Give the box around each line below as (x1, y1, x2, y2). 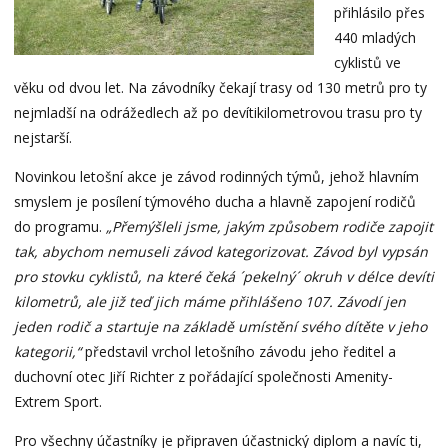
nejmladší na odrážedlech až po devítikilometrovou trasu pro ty (13, 102, 422, 122)
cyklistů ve (333, 52, 401, 72)
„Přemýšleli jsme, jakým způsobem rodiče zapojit (101, 216, 433, 236)
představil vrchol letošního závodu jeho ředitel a (80, 341, 396, 361)
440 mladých (333, 27, 416, 47)
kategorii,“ (13, 341, 81, 361)
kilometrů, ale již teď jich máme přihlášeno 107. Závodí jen (13, 291, 406, 311)
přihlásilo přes (333, 2, 425, 22)
